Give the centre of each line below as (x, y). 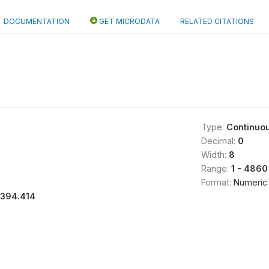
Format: (217, 182)
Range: (216, 168)
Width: (215, 155)
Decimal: (219, 141)
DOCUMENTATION (37, 21)
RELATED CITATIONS (217, 21)
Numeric (250, 182)
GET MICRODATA (128, 21)
